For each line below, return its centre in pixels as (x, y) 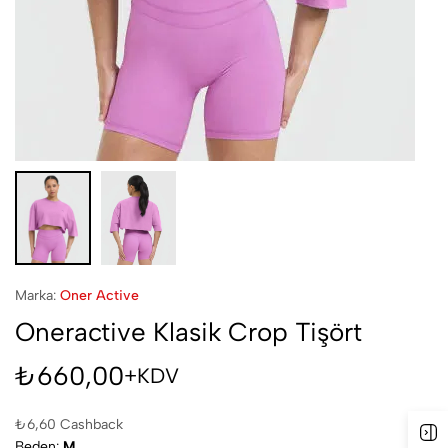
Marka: (37, 295)
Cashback (89, 424)
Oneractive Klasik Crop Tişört (188, 332)
